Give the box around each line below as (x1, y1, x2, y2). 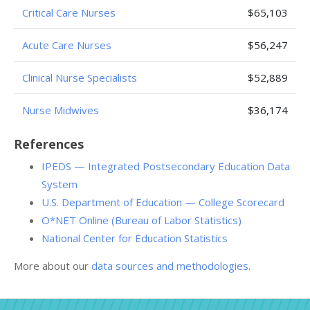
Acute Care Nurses (22, 38, 111, 52)
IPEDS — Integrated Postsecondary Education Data (42, 159, 290, 173)
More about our (14, 259, 91, 273)
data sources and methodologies (91, 259, 248, 273)
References (14, 136, 84, 152)
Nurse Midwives (22, 103, 99, 117)
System (42, 177, 77, 191)
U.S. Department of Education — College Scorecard (42, 195, 284, 209)
